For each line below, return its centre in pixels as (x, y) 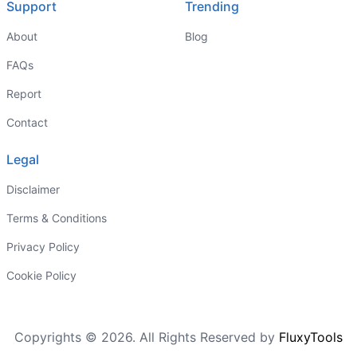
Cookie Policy (41, 275)
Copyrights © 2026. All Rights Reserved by (147, 337)
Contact (27, 122)
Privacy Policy (43, 247)
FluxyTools (311, 337)
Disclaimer (33, 189)
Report (24, 94)
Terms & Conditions (57, 218)
